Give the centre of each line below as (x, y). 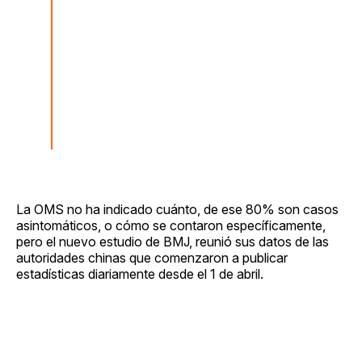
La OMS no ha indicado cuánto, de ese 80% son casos (177, 210)
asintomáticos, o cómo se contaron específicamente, (171, 226)
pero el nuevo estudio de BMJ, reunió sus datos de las (173, 242)
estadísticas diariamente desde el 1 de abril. (140, 274)
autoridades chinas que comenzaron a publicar (152, 258)
